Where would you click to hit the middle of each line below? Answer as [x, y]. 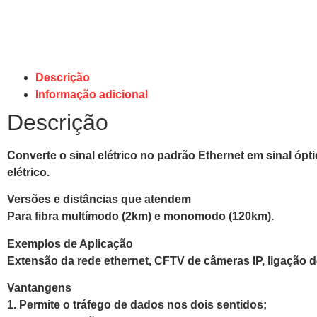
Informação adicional [92, 94]
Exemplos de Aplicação [70, 243]
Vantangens [39, 288]
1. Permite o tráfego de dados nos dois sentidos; [137, 305]
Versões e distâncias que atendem [99, 200]
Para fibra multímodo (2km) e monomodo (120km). [140, 217]
